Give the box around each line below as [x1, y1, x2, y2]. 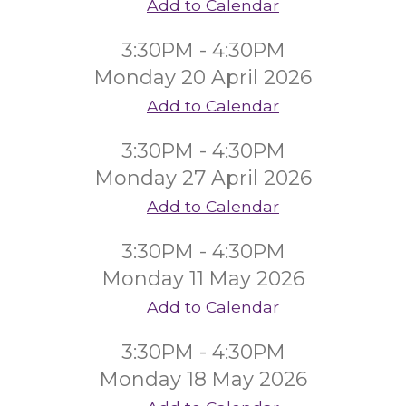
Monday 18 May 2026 [99, 367, 307, 391]
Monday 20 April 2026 [94, 65, 312, 90]
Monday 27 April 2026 [94, 166, 312, 190]
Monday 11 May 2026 [101, 266, 304, 291]
